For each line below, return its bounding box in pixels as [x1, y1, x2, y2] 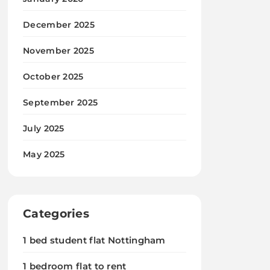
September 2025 [23, 97, 98, 108]
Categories [23, 207, 90, 221]
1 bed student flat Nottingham [23, 234, 166, 246]
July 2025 [23, 123, 64, 134]
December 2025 [23, 19, 95, 30]
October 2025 [23, 71, 84, 82]
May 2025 [23, 149, 65, 160]
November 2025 [23, 45, 94, 56]
